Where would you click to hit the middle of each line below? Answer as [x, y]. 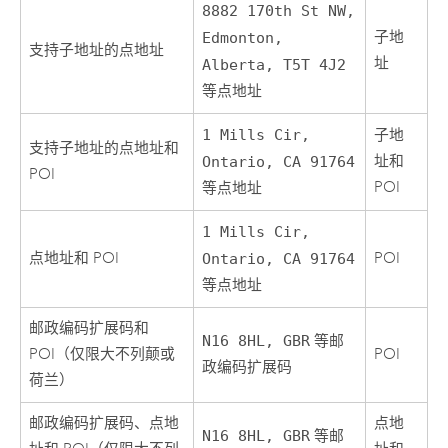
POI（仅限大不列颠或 [102, 354]
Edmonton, [243, 37]
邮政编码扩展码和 [89, 328]
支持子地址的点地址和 [104, 148]
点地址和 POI [74, 258]
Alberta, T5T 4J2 [274, 64]
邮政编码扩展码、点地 [104, 423]
